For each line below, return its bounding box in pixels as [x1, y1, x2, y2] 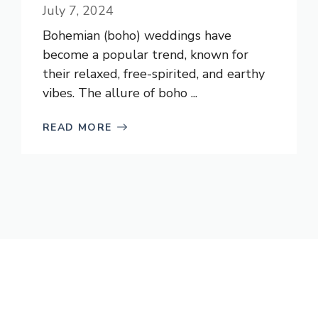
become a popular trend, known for [43, 45, 248, 63]
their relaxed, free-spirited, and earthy [43, 65, 265, 82]
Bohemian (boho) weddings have [43, 26, 231, 44]
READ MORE [43, 120, 112, 134]
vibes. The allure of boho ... [43, 84, 197, 102]
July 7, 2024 [43, 1, 114, 19]
